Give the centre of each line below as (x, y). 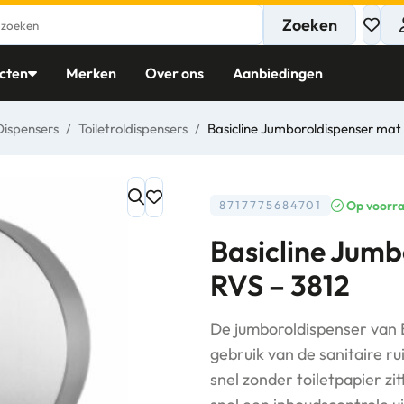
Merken (91, 73)
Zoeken (309, 24)
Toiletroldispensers (133, 129)
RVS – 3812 (280, 285)
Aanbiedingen (277, 73)
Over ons (174, 73)
